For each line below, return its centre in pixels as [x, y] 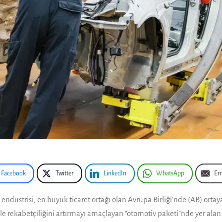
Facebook [13, 173]
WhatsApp [170, 173]
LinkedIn [115, 173]
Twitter [65, 173]
